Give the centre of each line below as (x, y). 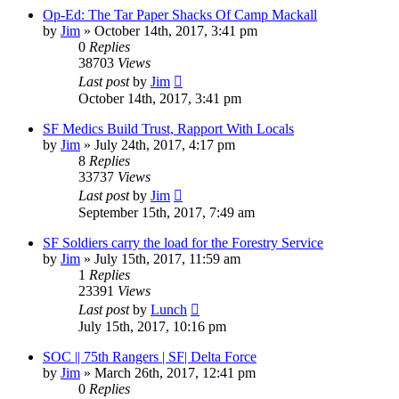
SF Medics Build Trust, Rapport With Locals (168, 128)
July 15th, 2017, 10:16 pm (152, 326)
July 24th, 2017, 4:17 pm (165, 144)
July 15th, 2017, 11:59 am (167, 258)
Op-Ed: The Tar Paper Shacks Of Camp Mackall (180, 14)
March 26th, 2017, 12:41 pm (175, 372)
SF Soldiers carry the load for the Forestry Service (183, 242)
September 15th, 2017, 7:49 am (167, 212)
